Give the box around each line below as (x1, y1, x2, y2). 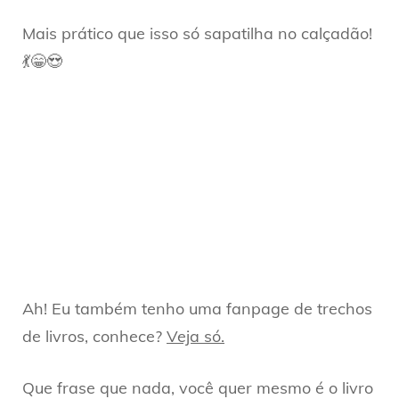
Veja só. (167, 325, 224, 346)
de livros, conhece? (22, 325, 167, 346)
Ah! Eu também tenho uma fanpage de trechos (22, 297, 372, 319)
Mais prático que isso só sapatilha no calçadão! (22, 23, 372, 45)
